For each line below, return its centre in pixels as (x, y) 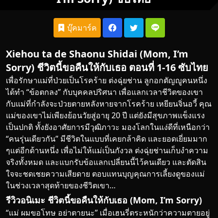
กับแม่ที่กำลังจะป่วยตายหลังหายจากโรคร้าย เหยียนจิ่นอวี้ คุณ (109, 104)
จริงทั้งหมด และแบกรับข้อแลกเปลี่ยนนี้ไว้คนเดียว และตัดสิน (106, 162)
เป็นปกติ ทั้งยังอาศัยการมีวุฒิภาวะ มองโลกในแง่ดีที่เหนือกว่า (108, 127)
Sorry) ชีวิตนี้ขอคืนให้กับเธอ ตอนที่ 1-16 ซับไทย (107, 68)
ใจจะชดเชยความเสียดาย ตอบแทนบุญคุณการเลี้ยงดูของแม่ (105, 174)
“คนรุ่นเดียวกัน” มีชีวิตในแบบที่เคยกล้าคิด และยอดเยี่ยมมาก (107, 139)
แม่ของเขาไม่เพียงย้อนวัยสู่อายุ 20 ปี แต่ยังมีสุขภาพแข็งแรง (105, 116)
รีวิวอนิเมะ (26, 200)
